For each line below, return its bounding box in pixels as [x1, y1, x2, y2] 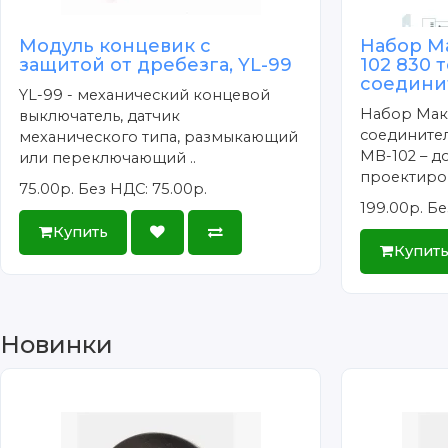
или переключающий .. [19, 148, 197, 167]
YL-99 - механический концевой [19, 85, 271, 104]
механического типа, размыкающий [19, 127, 299, 146]
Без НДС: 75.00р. [78, 179, 208, 198]
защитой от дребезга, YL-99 [19, 53, 293, 76]
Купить [52, 222, 108, 241]
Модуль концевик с [19, 34, 212, 57]
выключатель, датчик [19, 106, 181, 125]
